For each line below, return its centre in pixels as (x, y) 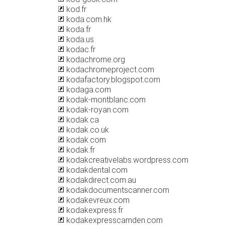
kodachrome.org (95, 60)
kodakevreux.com (97, 200)
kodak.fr (80, 150)
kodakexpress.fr (94, 210)
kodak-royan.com (96, 110)
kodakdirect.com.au (100, 180)
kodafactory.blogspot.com (112, 80)
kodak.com (85, 140)
